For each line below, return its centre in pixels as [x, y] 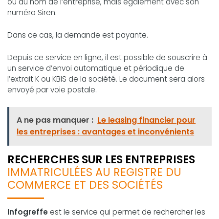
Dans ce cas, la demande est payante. [78, 35]
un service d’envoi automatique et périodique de [96, 68]
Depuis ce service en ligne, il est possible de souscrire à [107, 58]
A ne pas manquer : [55, 120]
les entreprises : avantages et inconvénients [106, 132]
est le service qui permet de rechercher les [127, 212]
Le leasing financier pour [147, 120]
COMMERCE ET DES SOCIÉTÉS [85, 185]
